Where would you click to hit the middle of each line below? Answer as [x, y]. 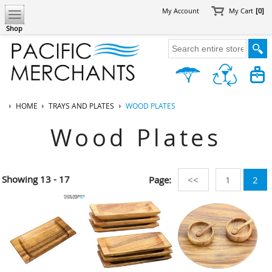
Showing [20, 179]
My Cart [242, 11]
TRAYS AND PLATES [82, 106]
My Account [181, 11]
